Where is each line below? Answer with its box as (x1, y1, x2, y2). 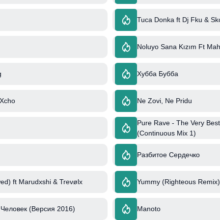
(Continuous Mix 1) (137, 129, 196, 137)
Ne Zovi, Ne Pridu (137, 97, 192, 105)
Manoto (137, 205, 161, 213)
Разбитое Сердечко (137, 151, 200, 159)
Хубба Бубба (137, 70, 178, 78)
